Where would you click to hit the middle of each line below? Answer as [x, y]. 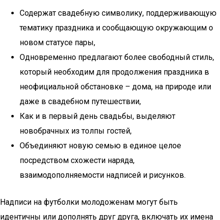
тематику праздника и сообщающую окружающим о [116, 28]
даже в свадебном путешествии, [80, 101]
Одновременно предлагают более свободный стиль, [117, 57]
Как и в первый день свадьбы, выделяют [97, 116]
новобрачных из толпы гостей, [76, 131]
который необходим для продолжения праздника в [114, 72]
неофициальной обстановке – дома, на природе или [115, 87]
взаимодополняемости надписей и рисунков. [103, 175]
